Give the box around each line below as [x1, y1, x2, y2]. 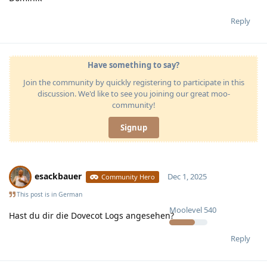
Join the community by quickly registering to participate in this [23, 76, 244, 88]
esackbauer [35, 170, 82, 182]
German [58, 190, 82, 198]
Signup [120, 122, 147, 133]
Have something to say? [88, 59, 179, 70]
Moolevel [169, 204, 202, 215]
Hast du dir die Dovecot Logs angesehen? [9, 209, 174, 221]
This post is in [17, 190, 58, 198]
